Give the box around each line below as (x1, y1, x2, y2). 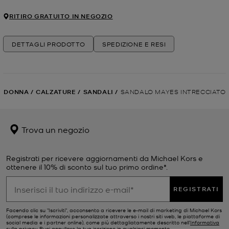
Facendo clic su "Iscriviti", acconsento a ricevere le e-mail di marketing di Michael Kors (6, 206, 222, 214)
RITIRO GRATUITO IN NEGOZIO (9, 12, 113, 21)
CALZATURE (36, 87, 76, 97)
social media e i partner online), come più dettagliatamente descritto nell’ (6, 218, 190, 226)
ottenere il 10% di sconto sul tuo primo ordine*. (6, 162, 168, 172)
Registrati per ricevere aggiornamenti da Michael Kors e (6, 153, 203, 163)
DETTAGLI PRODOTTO (12, 40, 85, 49)
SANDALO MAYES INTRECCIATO (120, 87, 226, 96)
